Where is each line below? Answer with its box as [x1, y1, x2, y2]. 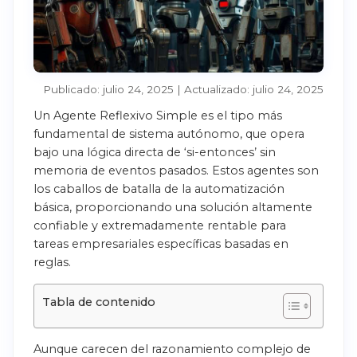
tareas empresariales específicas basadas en [33, 236, 288, 251]
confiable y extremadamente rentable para [33, 218, 286, 233]
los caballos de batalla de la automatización [33, 181, 284, 196]
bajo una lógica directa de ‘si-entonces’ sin [33, 144, 276, 159]
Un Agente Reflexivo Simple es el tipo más [33, 108, 282, 123]
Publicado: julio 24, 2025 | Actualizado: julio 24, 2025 [43, 82, 324, 96]
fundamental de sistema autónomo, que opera [33, 126, 304, 141]
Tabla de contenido [42, 295, 155, 310]
